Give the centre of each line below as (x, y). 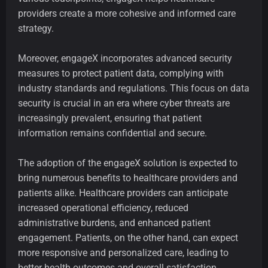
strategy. (36, 29)
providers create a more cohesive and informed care (127, 14)
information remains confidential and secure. (112, 133)
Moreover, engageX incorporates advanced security (125, 59)
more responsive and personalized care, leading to (123, 253)
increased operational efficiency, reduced (103, 208)
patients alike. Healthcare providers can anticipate (123, 193)
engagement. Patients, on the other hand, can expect (128, 238)
